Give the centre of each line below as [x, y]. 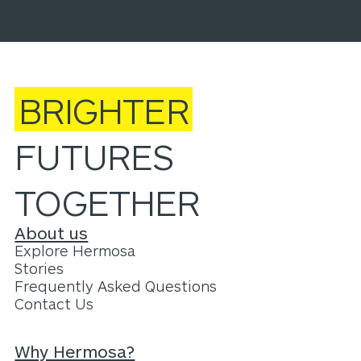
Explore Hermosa [75, 251]
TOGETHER [108, 201]
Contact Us [54, 304]
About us [52, 233]
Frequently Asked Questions [116, 286]
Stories [39, 269]
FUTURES [94, 156]
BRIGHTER [104, 110]
